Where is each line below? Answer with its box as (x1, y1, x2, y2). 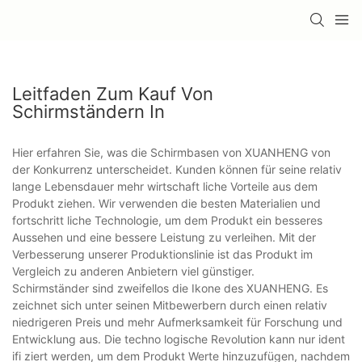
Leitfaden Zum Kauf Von (12, 82, 213, 104)
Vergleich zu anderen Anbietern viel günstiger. (12, 263, 255, 278)
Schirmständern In (12, 100, 165, 122)
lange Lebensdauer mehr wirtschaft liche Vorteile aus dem (12, 179, 318, 193)
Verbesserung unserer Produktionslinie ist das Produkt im (12, 246, 313, 261)
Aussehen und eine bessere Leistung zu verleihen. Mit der (12, 229, 316, 244)
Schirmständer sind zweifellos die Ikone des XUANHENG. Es (12, 280, 328, 295)
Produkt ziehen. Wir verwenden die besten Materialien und (12, 196, 321, 210)
